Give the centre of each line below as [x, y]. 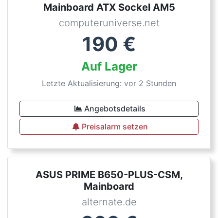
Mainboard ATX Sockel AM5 [109, 7]
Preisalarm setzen [115, 127]
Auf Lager [109, 66]
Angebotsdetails [115, 109]
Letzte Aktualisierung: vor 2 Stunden [109, 83]
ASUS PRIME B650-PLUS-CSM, [109, 175]
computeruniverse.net [109, 23]
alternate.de [109, 202]
